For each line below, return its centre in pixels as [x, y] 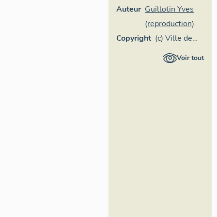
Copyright [134, 38]
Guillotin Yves [169, 9]
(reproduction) [170, 24]
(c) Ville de [174, 38]
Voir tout [191, 58]
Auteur [129, 9]
